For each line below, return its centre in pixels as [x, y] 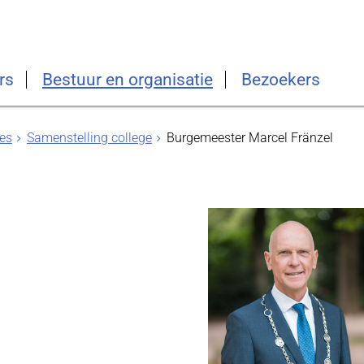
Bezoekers [281, 80]
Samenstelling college [89, 138]
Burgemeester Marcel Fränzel [249, 138]
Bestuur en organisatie [128, 80]
